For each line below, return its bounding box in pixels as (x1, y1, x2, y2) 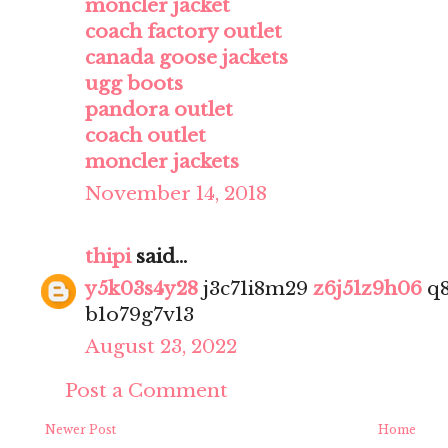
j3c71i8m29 (198, 277, 313, 301)
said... (131, 245, 187, 269)
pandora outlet (85, 98, 233, 122)
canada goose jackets (85, 46, 288, 70)
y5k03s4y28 (85, 277, 198, 301)
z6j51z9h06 (313, 277, 422, 301)
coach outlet (85, 124, 206, 148)
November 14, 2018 (85, 182, 267, 206)
